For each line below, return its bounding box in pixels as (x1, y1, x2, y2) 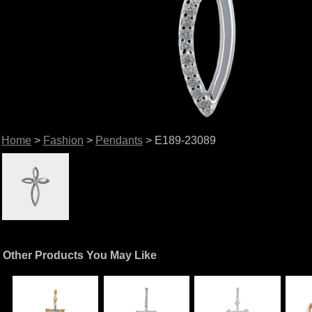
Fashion (42, 134, 84, 146)
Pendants (95, 134, 143, 146)
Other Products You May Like (3, 249, 157, 261)
